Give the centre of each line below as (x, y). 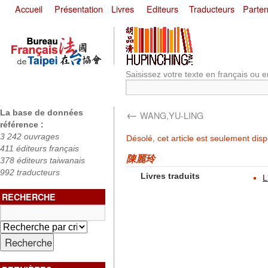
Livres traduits (170, 176)
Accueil (29, 9)
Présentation (79, 9)
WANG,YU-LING (170, 115)
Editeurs (162, 9)
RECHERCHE (29, 197)
